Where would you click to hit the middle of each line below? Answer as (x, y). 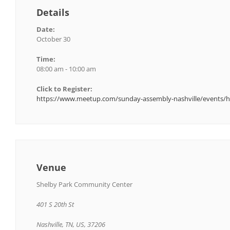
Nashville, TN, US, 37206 (71, 224)
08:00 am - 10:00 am (66, 69)
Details (53, 12)
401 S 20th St (55, 204)
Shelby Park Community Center (84, 184)
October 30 (53, 39)
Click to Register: (64, 89)
